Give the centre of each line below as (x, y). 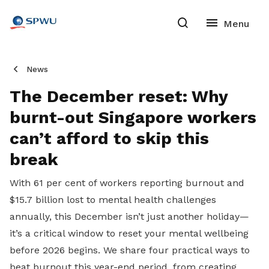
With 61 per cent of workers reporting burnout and (127, 183)
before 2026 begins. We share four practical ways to (130, 250)
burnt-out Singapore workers (133, 117)
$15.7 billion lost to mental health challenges (113, 200)
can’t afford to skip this (109, 138)
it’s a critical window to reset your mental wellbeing (129, 233)
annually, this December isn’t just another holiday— (129, 216)
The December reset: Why (119, 96)
